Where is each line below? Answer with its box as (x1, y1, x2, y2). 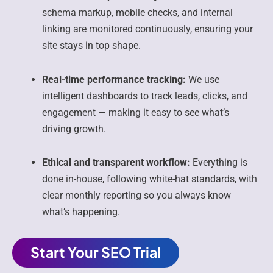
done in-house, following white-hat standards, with (42, 173, 258, 185)
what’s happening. (42, 206, 121, 218)
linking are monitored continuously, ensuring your (42, 23, 253, 35)
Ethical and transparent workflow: (42, 157, 191, 169)
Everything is (190, 157, 248, 169)
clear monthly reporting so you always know (42, 190, 232, 202)
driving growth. (42, 122, 107, 135)
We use (186, 73, 220, 85)
